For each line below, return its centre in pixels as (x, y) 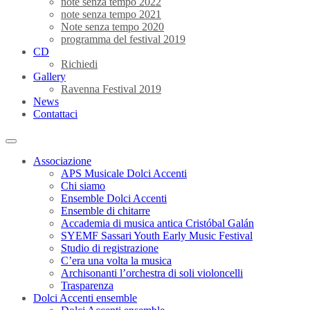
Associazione (62, 161)
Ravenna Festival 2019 (111, 89)
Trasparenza (87, 285)
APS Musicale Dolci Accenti (124, 173)
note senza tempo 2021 (111, 14)
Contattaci (55, 114)
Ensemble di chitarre (106, 211)
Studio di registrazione (110, 248)
